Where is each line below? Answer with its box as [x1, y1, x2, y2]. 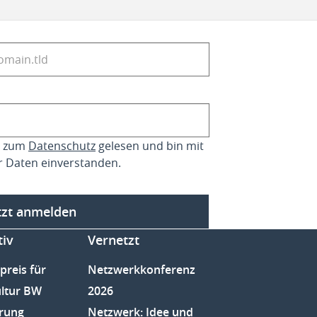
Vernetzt [88, 231, 140, 248]
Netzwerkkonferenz [88, 261, 196, 277]
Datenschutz [28, 137, 96, 154]
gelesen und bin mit [96, 137, 204, 154]
